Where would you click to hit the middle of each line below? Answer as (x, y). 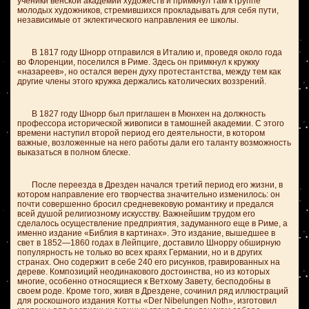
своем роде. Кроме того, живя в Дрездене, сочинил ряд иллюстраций (153, 291)
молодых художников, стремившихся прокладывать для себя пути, (148, 10)
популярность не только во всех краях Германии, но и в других (140, 252)
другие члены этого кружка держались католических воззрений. (142, 81)
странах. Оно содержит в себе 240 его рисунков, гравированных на (149, 262)
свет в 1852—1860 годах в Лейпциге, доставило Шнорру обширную (149, 243)
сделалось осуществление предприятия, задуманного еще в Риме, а (152, 223)
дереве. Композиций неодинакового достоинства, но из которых (143, 272)
